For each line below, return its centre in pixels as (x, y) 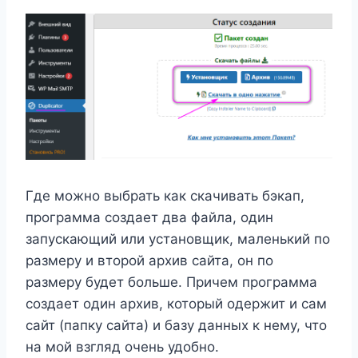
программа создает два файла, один (149, 218)
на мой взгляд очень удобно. (122, 347)
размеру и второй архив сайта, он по (149, 261)
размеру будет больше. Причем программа (171, 282)
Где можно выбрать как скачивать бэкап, (165, 196)
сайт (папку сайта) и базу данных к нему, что (176, 326)
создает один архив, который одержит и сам (176, 304)
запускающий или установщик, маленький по (178, 239)
